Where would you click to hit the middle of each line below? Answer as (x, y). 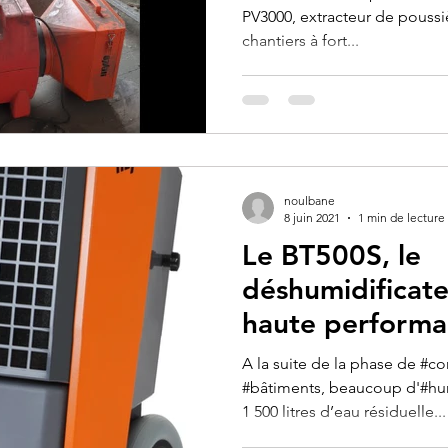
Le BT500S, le (331, 255)
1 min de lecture (401, 218)
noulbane (309, 201)
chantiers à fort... (300, 40)
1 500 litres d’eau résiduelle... (344, 412)
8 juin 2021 (312, 218)
